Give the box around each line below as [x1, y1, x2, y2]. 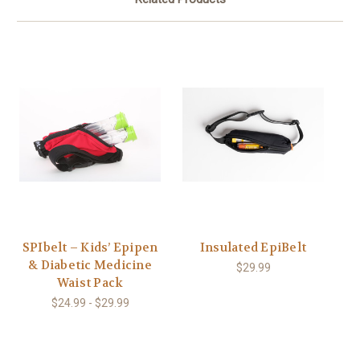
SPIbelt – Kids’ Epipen [22, 239, 158, 256]
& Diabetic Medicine [28, 257, 152, 274]
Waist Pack [56, 275, 124, 292]
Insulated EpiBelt [199, 239, 307, 256]
